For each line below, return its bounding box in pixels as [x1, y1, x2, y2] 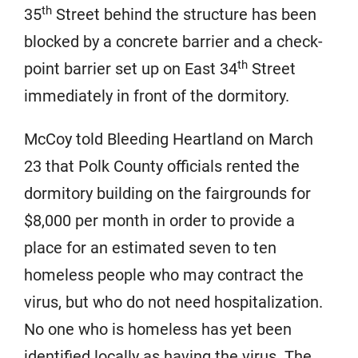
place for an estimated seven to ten [24, 238, 276, 258]
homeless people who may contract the [24, 265, 304, 285]
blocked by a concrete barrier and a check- [24, 32, 323, 52]
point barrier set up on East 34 [24, 59, 237, 79]
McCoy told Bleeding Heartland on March [24, 129, 313, 149]
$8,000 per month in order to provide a [24, 211, 295, 231]
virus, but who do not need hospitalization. [24, 292, 323, 312]
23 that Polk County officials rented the [24, 157, 300, 177]
